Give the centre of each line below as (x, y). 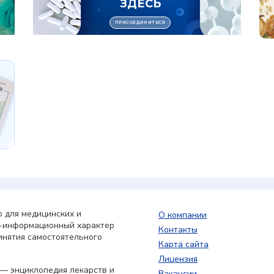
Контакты (178, 229)
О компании (183, 215)
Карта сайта (183, 244)
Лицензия (178, 259)
